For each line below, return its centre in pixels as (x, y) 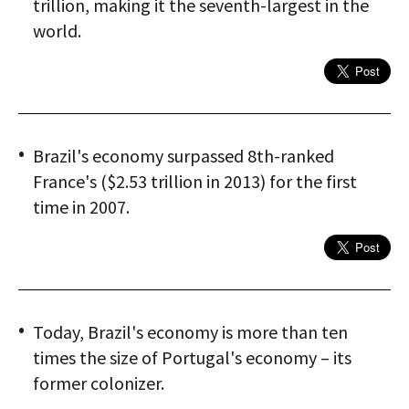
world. (57, 31)
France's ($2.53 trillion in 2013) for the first (195, 182)
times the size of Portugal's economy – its (192, 358)
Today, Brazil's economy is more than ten (190, 332)
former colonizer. (99, 383)
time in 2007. (81, 207)
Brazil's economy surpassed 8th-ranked (184, 156)
